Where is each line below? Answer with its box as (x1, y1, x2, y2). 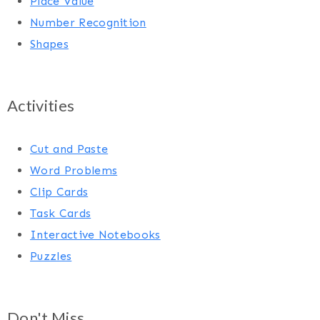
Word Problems (30, 163, 118, 177)
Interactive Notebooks (30, 227, 161, 241)
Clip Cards (30, 184, 89, 199)
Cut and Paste (30, 141, 109, 156)
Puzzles (30, 249, 72, 263)
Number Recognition (30, 15, 146, 29)
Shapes (30, 36, 69, 51)
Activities (7, 95, 75, 115)
